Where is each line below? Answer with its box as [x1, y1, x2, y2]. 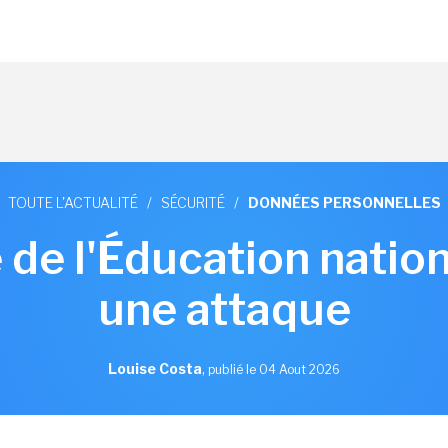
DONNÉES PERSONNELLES [247, 194, 441, 211]
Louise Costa [108, 360, 202, 377]
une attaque [97, 282, 351, 336]
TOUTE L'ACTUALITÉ [7, 194, 138, 211]
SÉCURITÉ [160, 194, 225, 211]
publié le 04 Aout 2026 [208, 362, 340, 377]
